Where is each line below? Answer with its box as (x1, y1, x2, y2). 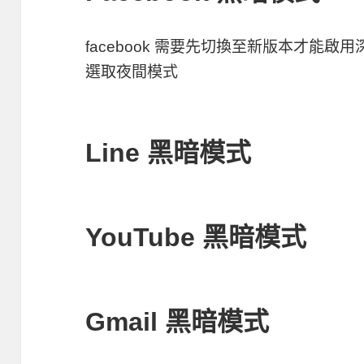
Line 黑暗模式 (85, 137, 252, 167)
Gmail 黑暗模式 (85, 306, 270, 336)
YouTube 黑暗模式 (85, 222, 307, 252)
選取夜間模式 (85, 63, 179, 80)
